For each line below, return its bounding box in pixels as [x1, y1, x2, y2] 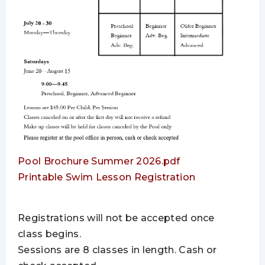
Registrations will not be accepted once [18, 212, 215, 224]
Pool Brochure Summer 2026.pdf [18, 155, 180, 167]
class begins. [18, 228, 81, 240]
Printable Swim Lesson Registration [18, 171, 196, 183]
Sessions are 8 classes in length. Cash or [18, 244, 217, 256]
